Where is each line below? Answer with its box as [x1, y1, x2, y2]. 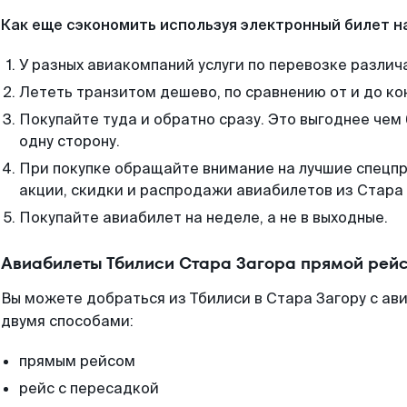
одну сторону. [19, 132, 120, 151]
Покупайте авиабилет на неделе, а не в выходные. [19, 208, 388, 227]
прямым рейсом [19, 352, 135, 371]
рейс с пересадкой [19, 379, 159, 398]
